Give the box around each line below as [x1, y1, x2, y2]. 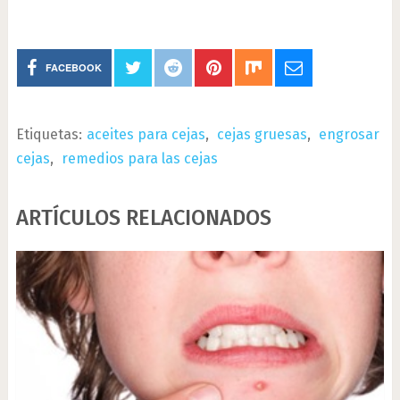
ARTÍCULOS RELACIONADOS [15, 205, 271, 230]
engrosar [318, 126, 379, 143]
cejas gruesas [216, 126, 307, 143]
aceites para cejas [86, 126, 205, 143]
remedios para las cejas [61, 150, 218, 167]
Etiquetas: [15, 126, 82, 143]
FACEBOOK [46, 61, 103, 74]
